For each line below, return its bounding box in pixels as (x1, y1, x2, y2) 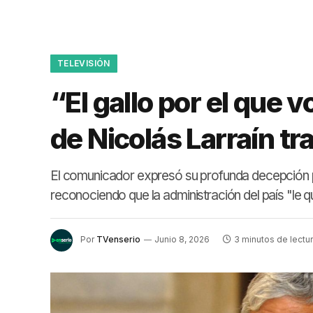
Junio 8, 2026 (154, 234, 210, 245)
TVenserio (96, 234, 140, 245)
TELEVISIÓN (57, 58, 110, 68)
